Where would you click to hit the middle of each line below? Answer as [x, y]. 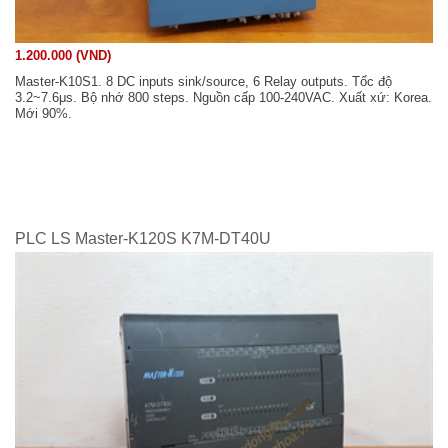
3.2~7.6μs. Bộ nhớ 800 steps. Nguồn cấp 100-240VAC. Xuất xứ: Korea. [223, 98]
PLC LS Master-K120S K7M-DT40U [143, 239]
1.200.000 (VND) [63, 56]
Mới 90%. [43, 114]
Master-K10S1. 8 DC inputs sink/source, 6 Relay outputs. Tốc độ [203, 82]
